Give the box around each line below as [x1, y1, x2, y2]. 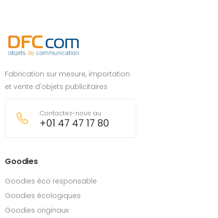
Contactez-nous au [39, 109, 101, 118]
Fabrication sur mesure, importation [5, 69, 130, 79]
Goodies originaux [5, 205, 69, 215]
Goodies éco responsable [5, 176, 97, 186]
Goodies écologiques [5, 191, 81, 200]
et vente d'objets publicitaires [5, 82, 108, 91]
